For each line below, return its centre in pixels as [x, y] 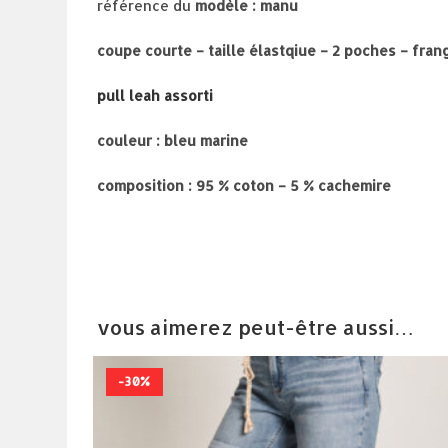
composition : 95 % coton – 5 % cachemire [246, 185]
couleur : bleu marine [173, 140]
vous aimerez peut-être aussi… [256, 326]
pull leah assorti [155, 95]
